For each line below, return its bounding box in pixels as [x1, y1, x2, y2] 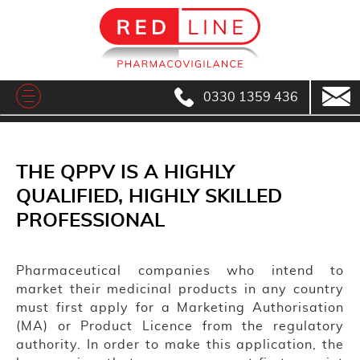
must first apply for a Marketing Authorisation [16, 301, 344, 315]
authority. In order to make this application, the [16, 338, 344, 352]
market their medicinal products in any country [16, 283, 344, 297]
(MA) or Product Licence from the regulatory [16, 320, 344, 333]
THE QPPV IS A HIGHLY [16, 163, 235, 183]
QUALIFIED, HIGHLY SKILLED [16, 187, 282, 207]
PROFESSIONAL [16, 211, 165, 231]
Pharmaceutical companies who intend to [16, 264, 344, 278]
